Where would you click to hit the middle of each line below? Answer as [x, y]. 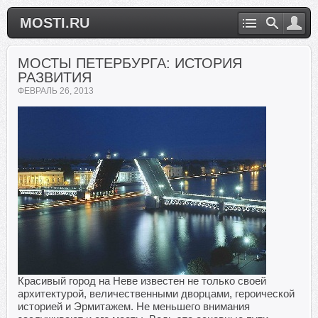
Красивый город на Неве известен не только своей [142, 281]
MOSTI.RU [55, 23]
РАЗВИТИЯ [55, 77]
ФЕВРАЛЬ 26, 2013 [56, 91]
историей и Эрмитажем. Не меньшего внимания [134, 306]
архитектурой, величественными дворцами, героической [156, 294]
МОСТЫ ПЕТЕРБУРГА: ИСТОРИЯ [130, 63]
